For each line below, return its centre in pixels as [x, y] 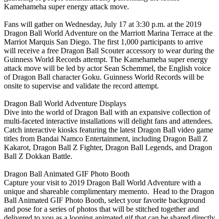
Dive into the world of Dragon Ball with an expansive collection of [107, 112]
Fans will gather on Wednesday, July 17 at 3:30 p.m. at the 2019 [103, 24]
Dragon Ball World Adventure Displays [65, 103]
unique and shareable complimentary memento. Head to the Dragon [109, 191]
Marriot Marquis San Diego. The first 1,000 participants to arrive [103, 42]
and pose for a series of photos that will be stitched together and [101, 209]
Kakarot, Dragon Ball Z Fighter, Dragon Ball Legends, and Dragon [108, 147]
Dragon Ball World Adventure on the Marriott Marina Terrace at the [108, 33]
